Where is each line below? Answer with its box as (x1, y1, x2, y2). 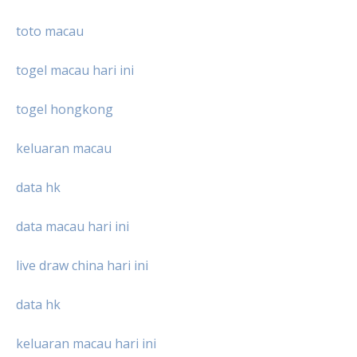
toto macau (16, 22, 84, 40)
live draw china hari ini (16, 256, 148, 274)
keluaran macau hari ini (16, 334, 156, 352)
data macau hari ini (16, 217, 129, 235)
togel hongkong (16, 100, 113, 118)
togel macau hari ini (16, 61, 134, 79)
